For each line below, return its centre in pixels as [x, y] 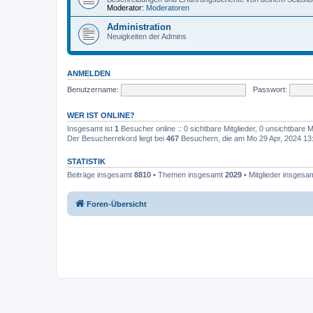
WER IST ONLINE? [101, 115]
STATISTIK [86, 161]
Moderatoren [168, 8]
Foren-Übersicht [117, 204]
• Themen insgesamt [188, 175]
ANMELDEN [89, 73]
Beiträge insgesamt [101, 175]
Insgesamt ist [91, 129]
